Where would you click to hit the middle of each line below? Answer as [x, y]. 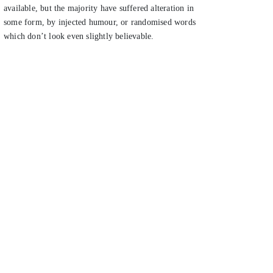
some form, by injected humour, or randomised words [100, 23]
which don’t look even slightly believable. [79, 37]
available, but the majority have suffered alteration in [99, 9]
